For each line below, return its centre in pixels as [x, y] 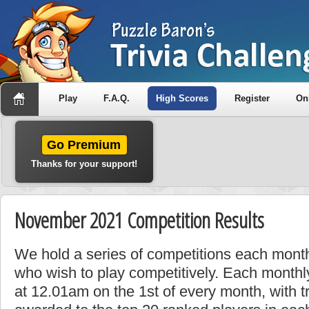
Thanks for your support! [84, 164]
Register [252, 98]
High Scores [182, 98]
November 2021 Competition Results [139, 220]
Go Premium [84, 145]
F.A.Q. [117, 98]
